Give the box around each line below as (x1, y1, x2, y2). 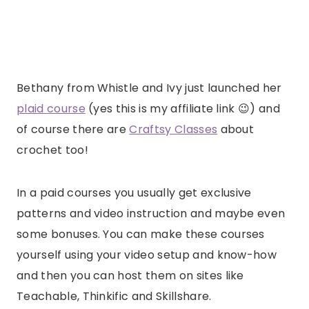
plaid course (17, 101, 86, 117)
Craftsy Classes (129, 121, 218, 138)
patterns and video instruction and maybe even (17, 206, 286, 222)
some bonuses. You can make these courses (17, 226, 265, 243)
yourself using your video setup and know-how (17, 247, 277, 263)
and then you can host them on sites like (17, 268, 244, 284)
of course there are (17, 121, 130, 138)
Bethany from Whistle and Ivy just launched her (17, 80, 282, 97)
